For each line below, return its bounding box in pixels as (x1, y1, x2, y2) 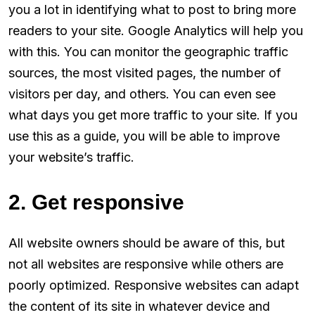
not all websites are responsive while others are (8, 256, 283, 271)
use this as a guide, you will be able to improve (8, 128, 280, 143)
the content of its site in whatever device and (8, 298, 270, 314)
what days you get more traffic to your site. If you (8, 107, 297, 122)
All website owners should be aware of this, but (8, 235, 285, 250)
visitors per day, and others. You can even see (8, 86, 276, 101)
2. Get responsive (8, 190, 184, 214)
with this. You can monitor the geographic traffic (8, 44, 288, 59)
